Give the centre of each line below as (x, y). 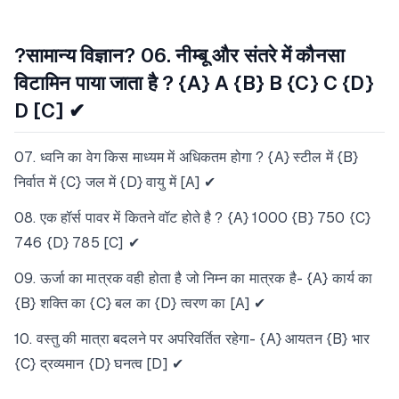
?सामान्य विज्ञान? (77, 56)
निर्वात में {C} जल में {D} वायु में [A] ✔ (115, 182)
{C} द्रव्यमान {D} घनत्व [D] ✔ (99, 364)
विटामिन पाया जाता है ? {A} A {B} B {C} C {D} (194, 83)
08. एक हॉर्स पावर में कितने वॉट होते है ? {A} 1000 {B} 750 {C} (193, 218)
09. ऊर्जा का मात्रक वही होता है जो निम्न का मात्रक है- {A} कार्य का (194, 278)
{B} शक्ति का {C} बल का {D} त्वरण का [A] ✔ (140, 303)
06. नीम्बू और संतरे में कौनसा (242, 56)
